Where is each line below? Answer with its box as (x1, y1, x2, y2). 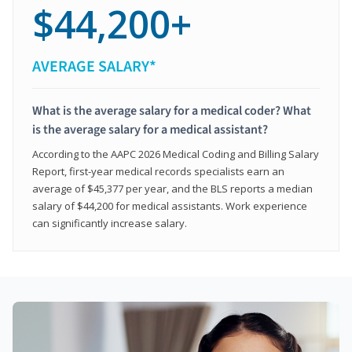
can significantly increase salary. (32, 215, 187, 230)
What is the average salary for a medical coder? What (32, 101, 311, 119)
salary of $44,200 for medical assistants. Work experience (32, 198, 307, 213)
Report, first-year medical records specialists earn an (32, 163, 284, 178)
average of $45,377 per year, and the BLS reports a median (32, 181, 313, 196)
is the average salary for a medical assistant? (32, 120, 268, 138)
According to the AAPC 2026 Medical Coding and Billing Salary (32, 146, 319, 161)
